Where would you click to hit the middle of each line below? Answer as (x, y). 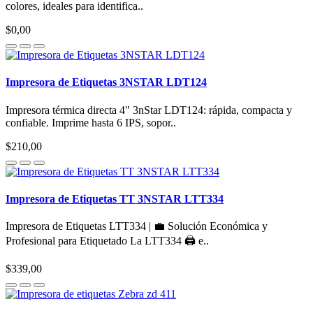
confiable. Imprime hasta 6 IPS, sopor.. (91, 122)
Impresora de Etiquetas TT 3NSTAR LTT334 (115, 199)
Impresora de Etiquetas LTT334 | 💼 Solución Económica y (137, 226)
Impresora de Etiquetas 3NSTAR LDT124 (106, 82)
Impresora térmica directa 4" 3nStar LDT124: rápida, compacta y (149, 110)
